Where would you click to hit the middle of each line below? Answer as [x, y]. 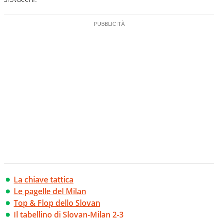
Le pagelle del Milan [50, 191]
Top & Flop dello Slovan [57, 203]
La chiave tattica [44, 180]
